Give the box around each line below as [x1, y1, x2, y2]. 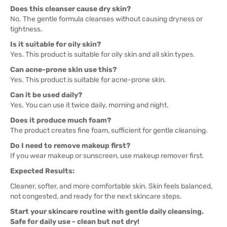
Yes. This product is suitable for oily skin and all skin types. [10, 50, 195, 59]
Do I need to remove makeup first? [10, 141, 130, 150]
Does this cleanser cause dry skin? [10, 5, 131, 13]
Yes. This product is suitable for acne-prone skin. [10, 75, 166, 84]
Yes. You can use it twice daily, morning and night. [10, 101, 169, 109]
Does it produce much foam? [10, 116, 111, 125]
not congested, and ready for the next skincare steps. [10, 192, 182, 201]
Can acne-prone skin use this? [10, 65, 117, 74]
